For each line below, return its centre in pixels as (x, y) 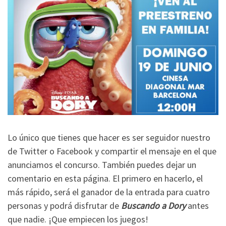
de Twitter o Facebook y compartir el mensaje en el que (112, 151)
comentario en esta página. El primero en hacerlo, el (105, 179)
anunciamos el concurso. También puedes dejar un (102, 165)
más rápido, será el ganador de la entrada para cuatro (109, 192)
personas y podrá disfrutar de (64, 206)
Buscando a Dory (153, 206)
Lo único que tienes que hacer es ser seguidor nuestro (109, 138)
